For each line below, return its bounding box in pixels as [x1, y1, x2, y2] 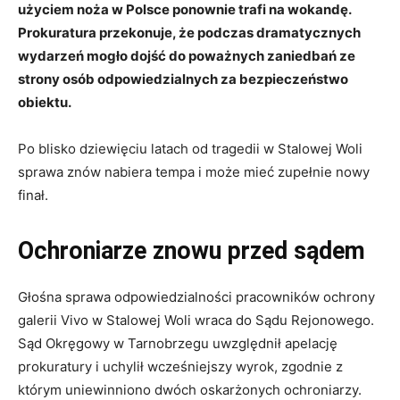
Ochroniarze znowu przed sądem [18, 237, 365, 266]
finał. [18, 187, 48, 204]
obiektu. [18, 94, 71, 112]
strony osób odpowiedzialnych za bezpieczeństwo [18, 71, 348, 88]
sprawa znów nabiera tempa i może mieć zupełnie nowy [18, 163, 370, 181]
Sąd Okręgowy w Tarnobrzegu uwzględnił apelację [18, 335, 337, 353]
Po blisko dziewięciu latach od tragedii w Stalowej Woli [18, 140, 362, 158]
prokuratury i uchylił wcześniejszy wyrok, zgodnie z [18, 358, 343, 376]
